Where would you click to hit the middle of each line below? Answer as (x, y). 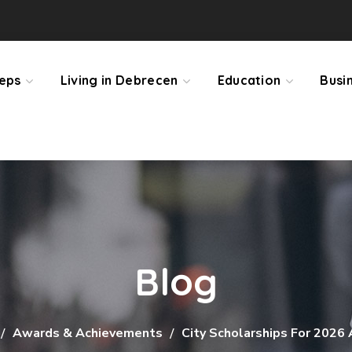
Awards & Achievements (88, 333)
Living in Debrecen (119, 80)
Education (249, 80)
